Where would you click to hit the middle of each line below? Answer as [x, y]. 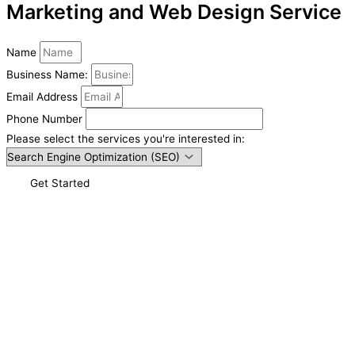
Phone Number [46, 119]
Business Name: [49, 75]
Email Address [44, 97]
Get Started [60, 183]
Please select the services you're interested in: [126, 139]
